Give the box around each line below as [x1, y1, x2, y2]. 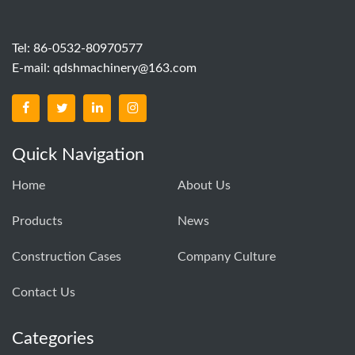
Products [12, 214, 63, 227]
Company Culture [177, 250, 276, 263]
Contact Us [12, 285, 75, 299]
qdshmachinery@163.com [53, 61, 197, 74]
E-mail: [12, 61, 53, 74]
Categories [12, 329, 94, 347]
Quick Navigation [12, 145, 144, 163]
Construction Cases [12, 250, 121, 263]
